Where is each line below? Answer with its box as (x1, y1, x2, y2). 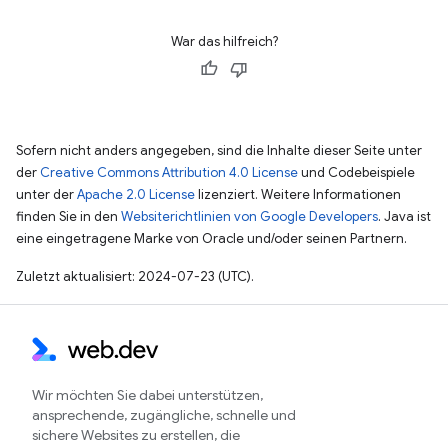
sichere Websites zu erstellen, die (32, 426, 240, 444)
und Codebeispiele (298, 164, 415, 181)
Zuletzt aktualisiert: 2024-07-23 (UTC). (16, 268, 254, 285)
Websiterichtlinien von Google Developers (121, 208, 378, 225)
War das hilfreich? (170, 33, 278, 50)
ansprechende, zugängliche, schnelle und (32, 406, 296, 424)
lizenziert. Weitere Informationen (195, 186, 401, 203)
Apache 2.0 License (77, 186, 195, 203)
